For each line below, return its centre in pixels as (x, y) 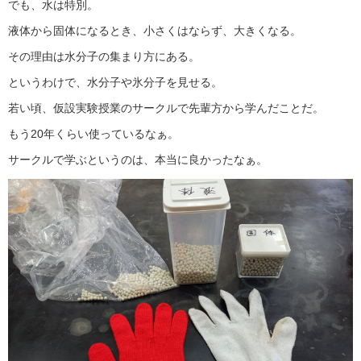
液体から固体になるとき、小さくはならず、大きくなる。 (155, 31)
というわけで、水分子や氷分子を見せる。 (115, 82)
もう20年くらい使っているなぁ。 (93, 134)
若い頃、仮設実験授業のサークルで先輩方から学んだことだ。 (166, 108)
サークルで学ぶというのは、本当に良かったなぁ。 (138, 160)
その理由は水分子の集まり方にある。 (104, 56)
